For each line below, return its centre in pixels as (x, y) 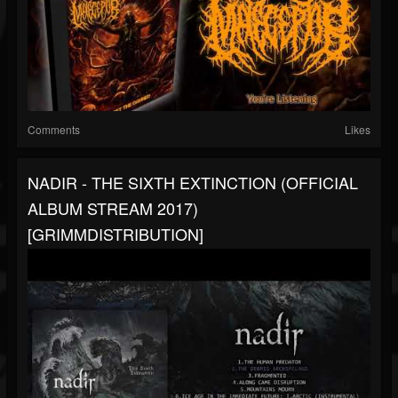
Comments (54, 130)
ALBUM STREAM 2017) (113, 208)
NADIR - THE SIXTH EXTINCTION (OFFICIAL (193, 183)
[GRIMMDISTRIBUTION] (115, 234)
